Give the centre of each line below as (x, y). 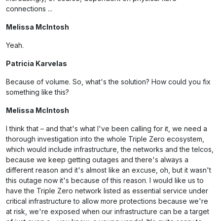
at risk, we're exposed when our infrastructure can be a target (108, 211)
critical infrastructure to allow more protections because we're (107, 201)
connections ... (29, 9)
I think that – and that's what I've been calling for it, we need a (107, 129)
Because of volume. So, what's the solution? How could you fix (108, 82)
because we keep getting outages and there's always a (97, 160)
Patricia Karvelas (37, 63)
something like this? (37, 92)
